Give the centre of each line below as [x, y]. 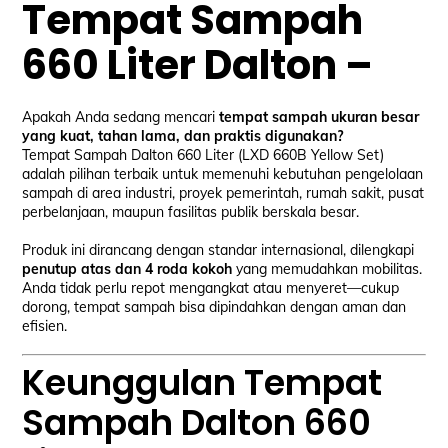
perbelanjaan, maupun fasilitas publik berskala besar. [191, 212]
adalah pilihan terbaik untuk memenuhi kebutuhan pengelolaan [223, 174]
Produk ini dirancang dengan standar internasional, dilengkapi [218, 249]
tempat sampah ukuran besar [319, 117]
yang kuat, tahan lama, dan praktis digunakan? [183, 136]
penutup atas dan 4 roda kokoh [127, 268]
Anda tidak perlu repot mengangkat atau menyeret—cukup [211, 287]
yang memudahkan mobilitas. [327, 268]
